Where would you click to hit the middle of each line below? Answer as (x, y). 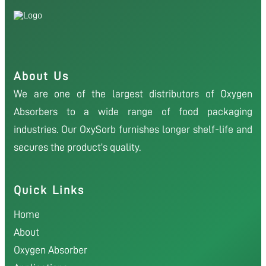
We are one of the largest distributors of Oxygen (133, 94)
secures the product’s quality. (77, 147)
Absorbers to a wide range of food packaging (133, 111)
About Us (41, 76)
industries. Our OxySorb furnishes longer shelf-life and (133, 129)
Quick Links (49, 190)
